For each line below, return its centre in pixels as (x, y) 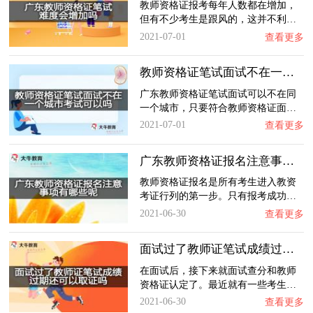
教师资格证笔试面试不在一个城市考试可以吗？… (288, 73)
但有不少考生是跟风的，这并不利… (218, 19)
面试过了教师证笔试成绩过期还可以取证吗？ (288, 249)
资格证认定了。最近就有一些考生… (218, 284)
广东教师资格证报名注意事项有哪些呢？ (288, 161)
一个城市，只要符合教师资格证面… (218, 107)
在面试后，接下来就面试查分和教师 (218, 270)
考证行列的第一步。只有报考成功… (218, 196)
